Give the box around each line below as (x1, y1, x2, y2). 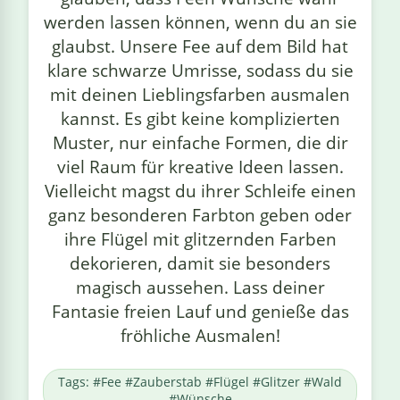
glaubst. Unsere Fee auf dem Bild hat (52, 34, 348, 59)
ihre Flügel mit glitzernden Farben (63, 227, 337, 252)
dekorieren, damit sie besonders (70, 251, 330, 276)
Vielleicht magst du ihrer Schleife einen (44, 179, 356, 204)
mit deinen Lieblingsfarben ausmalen (50, 82, 350, 107)
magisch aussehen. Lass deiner (75, 275, 325, 300)
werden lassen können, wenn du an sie (43, 10, 357, 35)
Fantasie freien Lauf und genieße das (51, 299, 349, 324)
